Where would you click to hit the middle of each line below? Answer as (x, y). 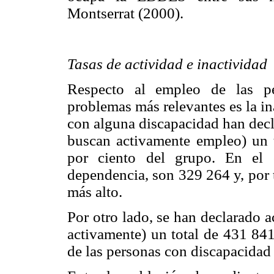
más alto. (95, 191)
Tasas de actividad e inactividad (167, 64)
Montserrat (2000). (125, 13)
